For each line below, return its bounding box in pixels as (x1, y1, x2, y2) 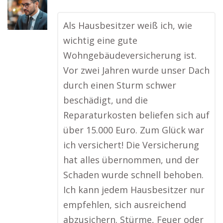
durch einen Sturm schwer (63, 79, 176, 91)
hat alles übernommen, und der (63, 154, 199, 166)
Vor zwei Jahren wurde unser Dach (63, 64, 210, 76)
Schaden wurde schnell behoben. (63, 169, 204, 181)
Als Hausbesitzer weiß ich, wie (63, 19, 192, 31)
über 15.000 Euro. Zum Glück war (63, 124, 204, 136)
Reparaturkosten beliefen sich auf (63, 109, 210, 121)
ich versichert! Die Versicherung (63, 139, 199, 151)
